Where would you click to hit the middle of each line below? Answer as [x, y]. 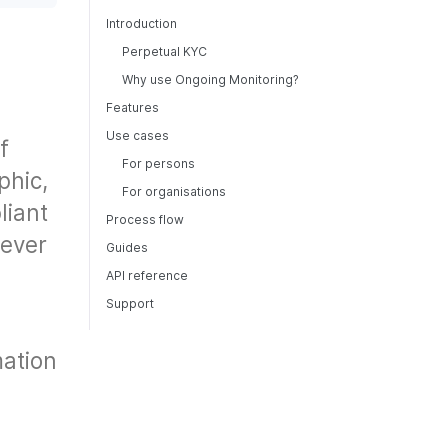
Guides [127, 247]
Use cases [137, 135]
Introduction [141, 23]
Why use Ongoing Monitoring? [210, 79]
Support [130, 303]
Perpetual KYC [164, 51]
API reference [147, 275]
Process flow [145, 219]
